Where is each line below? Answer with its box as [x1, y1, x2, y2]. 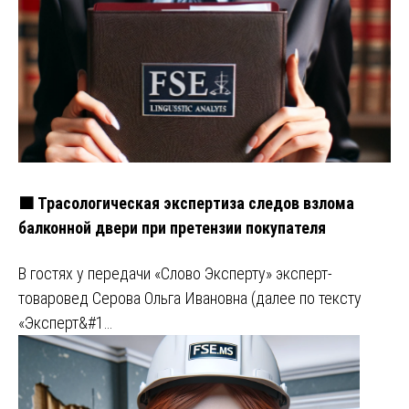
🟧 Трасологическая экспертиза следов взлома [18, 193, 354, 213]
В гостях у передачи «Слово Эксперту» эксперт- [18, 264, 332, 284]
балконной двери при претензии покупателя [18, 217, 326, 237]
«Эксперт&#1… [18, 313, 112, 333]
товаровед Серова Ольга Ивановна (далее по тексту [18, 288, 362, 309]
